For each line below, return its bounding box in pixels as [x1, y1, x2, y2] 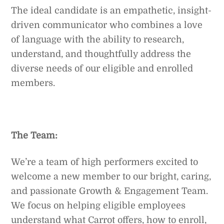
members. [11, 78, 55, 88]
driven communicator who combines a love [11, 20, 203, 30]
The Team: [11, 130, 58, 141]
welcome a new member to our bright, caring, [11, 171, 211, 181]
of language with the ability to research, [11, 34, 184, 45]
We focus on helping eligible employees [11, 200, 186, 210]
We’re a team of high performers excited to [11, 156, 198, 167]
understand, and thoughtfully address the [11, 49, 191, 59]
